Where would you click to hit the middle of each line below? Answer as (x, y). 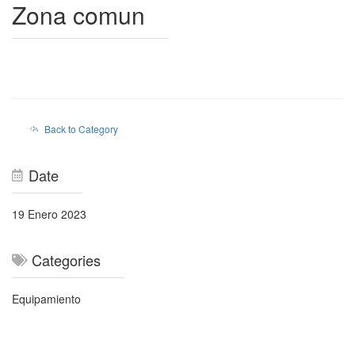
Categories (64, 260)
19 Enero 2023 (49, 214)
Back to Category (81, 129)
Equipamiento (46, 299)
